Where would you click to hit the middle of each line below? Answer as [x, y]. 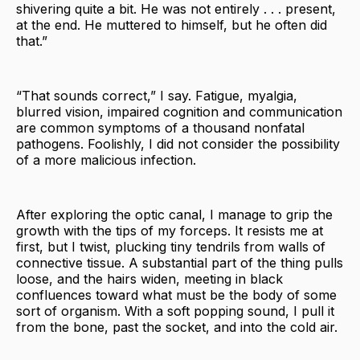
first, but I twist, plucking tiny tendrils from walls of [171, 246]
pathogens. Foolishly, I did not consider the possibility [178, 143]
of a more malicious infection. [106, 160]
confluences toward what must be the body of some [176, 295]
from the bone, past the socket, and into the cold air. [177, 327]
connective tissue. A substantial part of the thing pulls [180, 262]
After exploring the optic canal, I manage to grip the [174, 214]
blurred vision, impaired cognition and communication [179, 111]
